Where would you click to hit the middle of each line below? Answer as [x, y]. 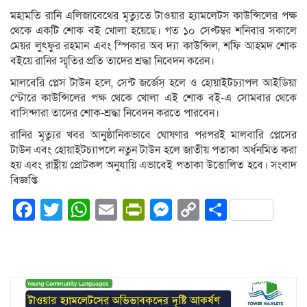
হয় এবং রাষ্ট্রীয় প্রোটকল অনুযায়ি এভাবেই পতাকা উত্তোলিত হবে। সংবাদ [153, 165]
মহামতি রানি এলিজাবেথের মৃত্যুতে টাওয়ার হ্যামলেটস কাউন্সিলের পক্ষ [153, 16]
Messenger [227, 210]
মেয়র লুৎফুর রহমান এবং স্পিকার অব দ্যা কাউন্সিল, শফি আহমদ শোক [153, 46]
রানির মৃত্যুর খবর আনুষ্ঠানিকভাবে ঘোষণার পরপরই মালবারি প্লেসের [153, 135]
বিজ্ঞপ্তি [24, 181]
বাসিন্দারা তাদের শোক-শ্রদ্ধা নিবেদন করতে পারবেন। [115, 113]
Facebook [84, 210]
